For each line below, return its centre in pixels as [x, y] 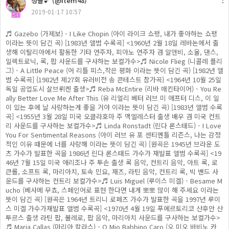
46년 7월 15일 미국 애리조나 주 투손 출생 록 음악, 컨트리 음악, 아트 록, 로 [112, 162]
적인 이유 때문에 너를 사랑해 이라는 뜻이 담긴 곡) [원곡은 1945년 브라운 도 [113, 144]
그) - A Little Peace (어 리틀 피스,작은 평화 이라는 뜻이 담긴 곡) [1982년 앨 [114, 70]
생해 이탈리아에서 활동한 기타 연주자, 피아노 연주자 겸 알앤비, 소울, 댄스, [112, 52]
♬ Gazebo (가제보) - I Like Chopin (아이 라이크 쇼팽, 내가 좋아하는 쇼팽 [111, 33]
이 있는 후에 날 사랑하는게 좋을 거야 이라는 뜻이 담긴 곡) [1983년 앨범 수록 [114, 107]
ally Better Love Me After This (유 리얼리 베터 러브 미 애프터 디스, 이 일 [112, 98]
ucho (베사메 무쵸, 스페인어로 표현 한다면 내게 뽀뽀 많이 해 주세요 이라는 [112, 190]
